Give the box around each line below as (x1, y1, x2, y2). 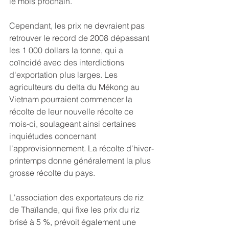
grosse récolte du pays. (9, 168, 95, 178)
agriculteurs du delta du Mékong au (9, 82, 142, 93)
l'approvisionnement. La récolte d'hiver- (9, 143, 154, 154)
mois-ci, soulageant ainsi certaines (9, 119, 138, 129)
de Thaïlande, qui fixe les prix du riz (9, 204, 142, 215)
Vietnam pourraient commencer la (9, 94, 134, 105)
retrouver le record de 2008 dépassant (9, 33, 151, 43)
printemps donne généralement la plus (9, 155, 153, 166)
